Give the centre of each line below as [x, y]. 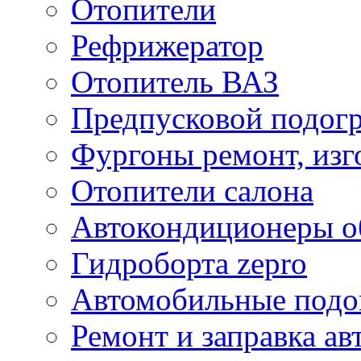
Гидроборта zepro [189, 263]
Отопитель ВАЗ [175, 82]
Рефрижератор [167, 46]
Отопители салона [192, 191]
